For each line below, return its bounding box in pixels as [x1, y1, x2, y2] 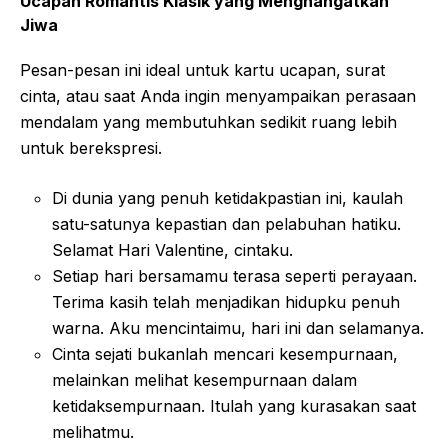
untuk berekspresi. [20, 137, 162, 158]
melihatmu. [52, 421, 134, 442]
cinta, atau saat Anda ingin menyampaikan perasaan [20, 85, 416, 106]
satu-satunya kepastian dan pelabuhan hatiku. [52, 213, 401, 234]
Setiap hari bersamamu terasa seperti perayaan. [52, 265, 417, 286]
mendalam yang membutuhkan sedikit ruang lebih [20, 111, 397, 132]
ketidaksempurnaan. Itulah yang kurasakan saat [52, 395, 416, 416]
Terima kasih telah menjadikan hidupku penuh [52, 291, 400, 312]
